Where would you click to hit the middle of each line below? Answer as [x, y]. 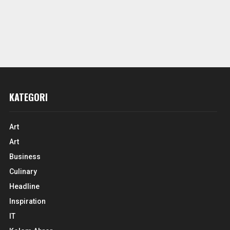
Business [25, 157]
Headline [25, 186]
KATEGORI [29, 97]
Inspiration [28, 201]
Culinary [23, 171]
